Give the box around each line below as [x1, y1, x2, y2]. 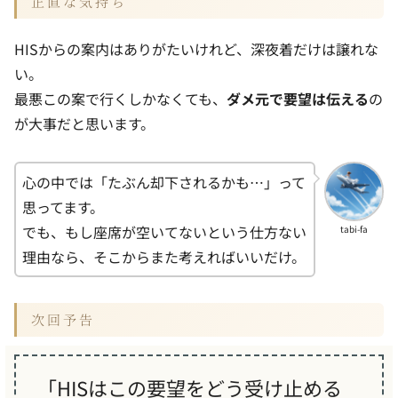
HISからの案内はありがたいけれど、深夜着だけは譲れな [14, 38, 378, 60]
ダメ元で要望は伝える [227, 88, 369, 110]
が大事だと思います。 [14, 113, 155, 135]
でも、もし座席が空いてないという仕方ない [22, 220, 306, 243]
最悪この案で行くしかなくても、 [14, 88, 227, 110]
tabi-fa [340, 221, 369, 235]
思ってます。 [22, 195, 104, 218]
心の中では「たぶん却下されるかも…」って [22, 171, 306, 193]
